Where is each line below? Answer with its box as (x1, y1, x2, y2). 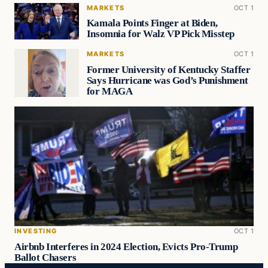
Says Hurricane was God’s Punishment (86, 75, 248, 87)
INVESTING (14, 227, 57, 236)
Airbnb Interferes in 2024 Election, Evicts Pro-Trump (14, 241, 238, 253)
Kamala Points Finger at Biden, (86, 17, 218, 29)
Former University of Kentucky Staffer (86, 64, 251, 76)
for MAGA (86, 86, 133, 98)
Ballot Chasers (14, 252, 77, 264)
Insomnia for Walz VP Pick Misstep (86, 28, 234, 40)
